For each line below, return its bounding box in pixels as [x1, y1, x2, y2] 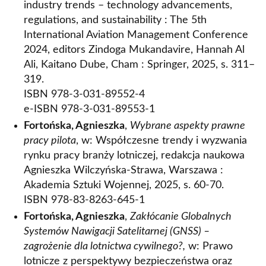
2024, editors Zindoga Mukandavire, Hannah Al [24, 45, 245, 55]
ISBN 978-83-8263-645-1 [24, 195, 145, 205]
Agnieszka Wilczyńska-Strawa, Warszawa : [24, 165, 223, 176]
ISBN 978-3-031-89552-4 [24, 89, 145, 100]
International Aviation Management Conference [24, 30, 248, 40]
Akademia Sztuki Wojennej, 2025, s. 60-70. [24, 180, 224, 191]
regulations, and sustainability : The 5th [24, 15, 207, 26]
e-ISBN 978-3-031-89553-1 [24, 104, 155, 115]
